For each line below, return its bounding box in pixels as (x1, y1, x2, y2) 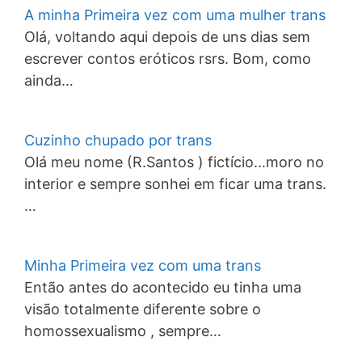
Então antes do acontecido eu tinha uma (24, 279, 301, 296)
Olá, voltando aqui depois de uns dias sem (24, 28, 310, 45)
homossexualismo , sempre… (24, 322, 221, 339)
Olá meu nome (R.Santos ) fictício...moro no (24, 154, 324, 170)
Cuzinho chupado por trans (24, 132, 212, 149)
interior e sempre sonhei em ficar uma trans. (24, 175, 326, 192)
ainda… (24, 72, 74, 89)
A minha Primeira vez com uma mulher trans (24, 6, 326, 23)
